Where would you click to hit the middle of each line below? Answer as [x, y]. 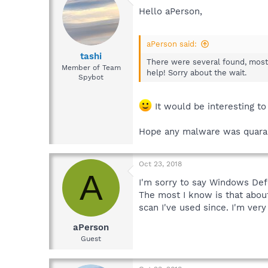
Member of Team [91, 67]
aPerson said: [172, 44]
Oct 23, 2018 [160, 164]
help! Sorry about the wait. [197, 72]
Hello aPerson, [170, 12]
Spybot [91, 77]
